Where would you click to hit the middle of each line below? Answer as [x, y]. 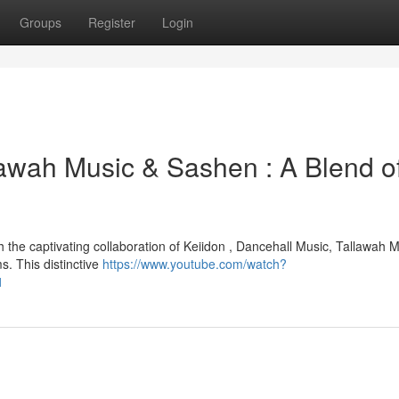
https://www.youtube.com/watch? [195, 264]
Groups [41, 22]
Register [112, 22]
